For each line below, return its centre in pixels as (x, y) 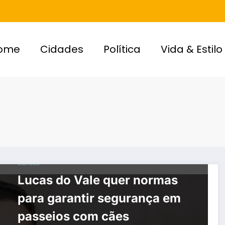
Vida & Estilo (192, 49)
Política (122, 49)
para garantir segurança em (99, 198)
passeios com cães (73, 216)
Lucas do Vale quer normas (97, 180)
